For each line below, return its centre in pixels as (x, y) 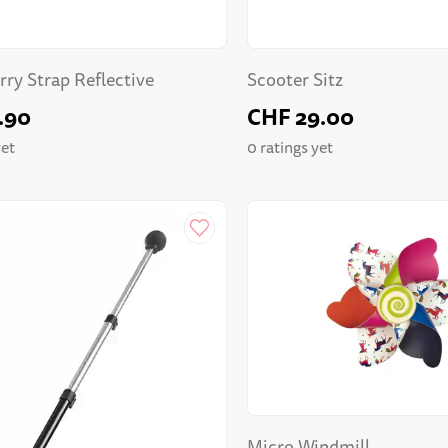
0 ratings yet (290, 148)
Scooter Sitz (295, 80)
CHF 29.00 (301, 117)
